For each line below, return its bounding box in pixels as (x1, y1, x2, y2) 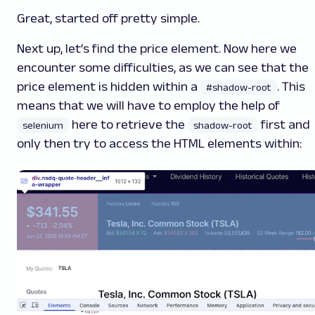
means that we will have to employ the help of (17, 98, 280, 113)
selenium (22, 120, 63, 131)
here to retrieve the (69, 117, 188, 132)
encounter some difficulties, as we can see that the (17, 60, 309, 75)
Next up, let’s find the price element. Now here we (17, 41, 297, 56)
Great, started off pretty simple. (17, 11, 200, 26)
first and (258, 117, 310, 132)
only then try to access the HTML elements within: (17, 136, 302, 151)
